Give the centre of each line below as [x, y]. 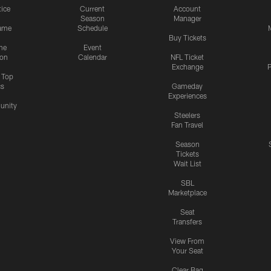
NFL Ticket [187, 57]
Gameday [187, 86]
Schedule [92, 28]
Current [92, 9]
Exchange [187, 67]
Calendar [92, 57]
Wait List [187, 164]
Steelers [187, 115]
